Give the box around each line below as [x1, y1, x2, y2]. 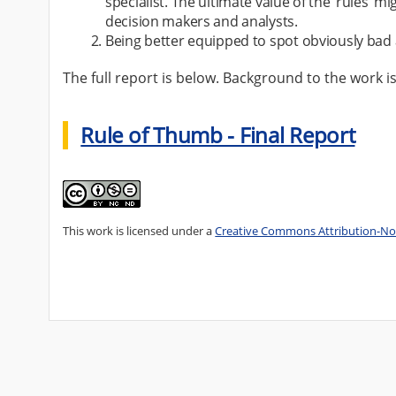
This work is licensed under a [63, 223, 216, 240]
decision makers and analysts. [104, 11, 298, 32]
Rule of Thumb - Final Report [80, 120, 355, 150]
